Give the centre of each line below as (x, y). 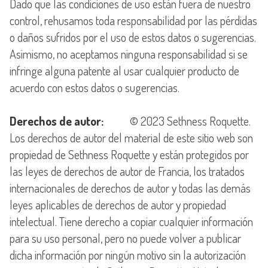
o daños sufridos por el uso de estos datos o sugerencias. (133, 37)
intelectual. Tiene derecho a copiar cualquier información (131, 221)
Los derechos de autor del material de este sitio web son (131, 137)
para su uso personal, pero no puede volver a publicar (125, 238)
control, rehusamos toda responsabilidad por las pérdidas (133, 20)
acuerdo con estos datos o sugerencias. (95, 87)
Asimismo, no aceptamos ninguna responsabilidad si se (129, 54)
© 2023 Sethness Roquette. (177, 121)
